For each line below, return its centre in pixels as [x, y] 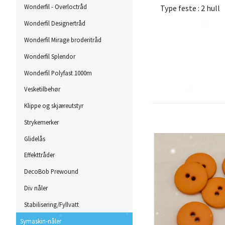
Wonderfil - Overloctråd [55, 7]
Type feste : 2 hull [190, 8]
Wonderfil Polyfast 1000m [58, 73]
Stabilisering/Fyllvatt [51, 204]
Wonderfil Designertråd [55, 23]
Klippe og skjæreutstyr [54, 106]
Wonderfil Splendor [50, 56]
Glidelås [35, 138]
